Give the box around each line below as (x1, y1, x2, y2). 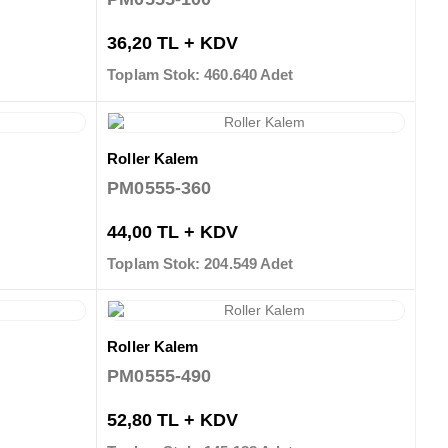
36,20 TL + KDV (107, 32, 239, 53)
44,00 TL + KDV (107, 222, 239, 243)
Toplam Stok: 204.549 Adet (107, 255, 294, 273)
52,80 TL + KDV (107, 410, 239, 431)
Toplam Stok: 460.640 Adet (107, 65, 294, 83)
